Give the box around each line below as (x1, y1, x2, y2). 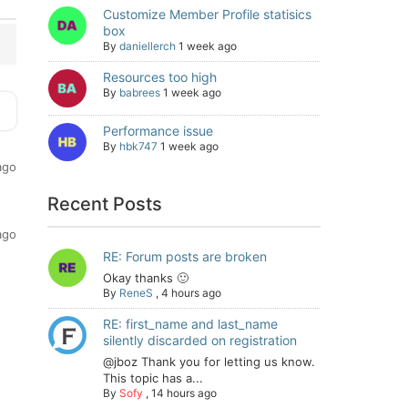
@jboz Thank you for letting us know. (103, 354, 315, 369)
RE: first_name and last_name (103, 316, 278, 331)
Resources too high (103, 69, 217, 85)
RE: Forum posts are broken (103, 249, 267, 264)
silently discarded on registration (103, 332, 297, 348)
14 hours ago (151, 386, 217, 400)
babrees (119, 86, 160, 99)
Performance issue (103, 123, 213, 138)
